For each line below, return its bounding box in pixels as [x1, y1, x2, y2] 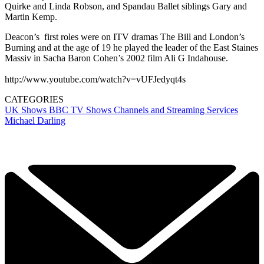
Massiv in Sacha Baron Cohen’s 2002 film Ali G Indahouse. [5, 53, 228, 64]
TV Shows [71, 105, 114, 115]
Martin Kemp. [5, 12, 60, 22]
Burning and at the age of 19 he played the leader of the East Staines [5, 42, 258, 53]
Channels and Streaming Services [114, 105, 238, 115]
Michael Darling [5, 115, 65, 126]
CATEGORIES [5, 94, 64, 105]
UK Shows [5, 105, 49, 115]
